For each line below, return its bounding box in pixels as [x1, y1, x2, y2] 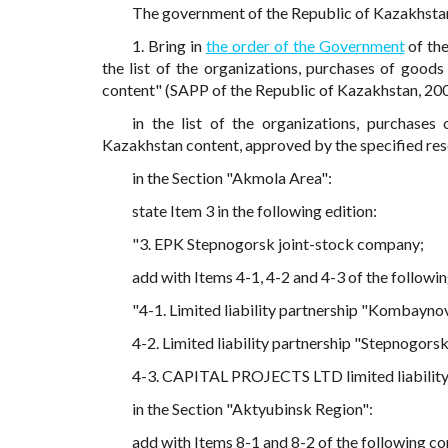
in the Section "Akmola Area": [132, 168, 332, 188]
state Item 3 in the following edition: [132, 201, 377, 221]
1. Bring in [132, 36, 206, 56]
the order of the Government [205, 36, 405, 56]
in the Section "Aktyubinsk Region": [132, 399, 373, 419]
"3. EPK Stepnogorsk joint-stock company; [132, 234, 424, 254]
